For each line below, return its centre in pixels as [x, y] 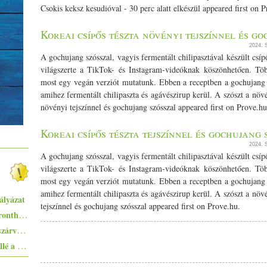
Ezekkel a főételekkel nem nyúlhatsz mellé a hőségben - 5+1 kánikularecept [22, 245]
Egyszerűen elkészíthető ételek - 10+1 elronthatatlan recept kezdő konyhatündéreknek [23, 214]
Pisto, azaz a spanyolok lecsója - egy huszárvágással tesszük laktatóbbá [21, 230]
